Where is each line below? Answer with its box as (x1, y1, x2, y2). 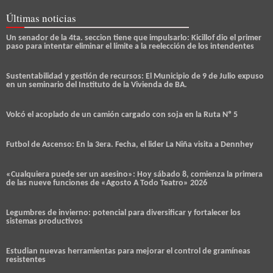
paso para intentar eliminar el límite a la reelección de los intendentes (6, 41, 254, 51)
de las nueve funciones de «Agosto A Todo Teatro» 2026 (6, 178, 207, 188)
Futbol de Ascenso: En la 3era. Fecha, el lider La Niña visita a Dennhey (6, 140, 253, 149)
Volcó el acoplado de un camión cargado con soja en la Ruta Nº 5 (6, 110, 238, 119)
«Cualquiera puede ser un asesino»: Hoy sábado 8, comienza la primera (6, 169, 263, 179)
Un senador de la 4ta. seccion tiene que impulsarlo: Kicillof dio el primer (6, 33, 261, 43)
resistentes (6, 255, 46, 264)
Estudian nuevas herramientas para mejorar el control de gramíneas (6, 246, 250, 256)
